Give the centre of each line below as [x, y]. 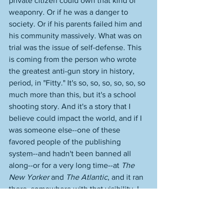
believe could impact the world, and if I [76, 118]
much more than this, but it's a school [73, 95]
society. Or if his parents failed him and [76, 24]
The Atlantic [87, 177]
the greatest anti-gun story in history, [73, 71]
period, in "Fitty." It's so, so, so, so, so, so [78, 83]
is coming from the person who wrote [74, 59]
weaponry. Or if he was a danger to [69, 12]
